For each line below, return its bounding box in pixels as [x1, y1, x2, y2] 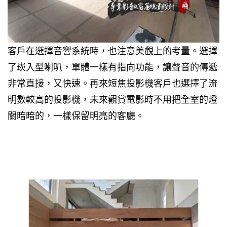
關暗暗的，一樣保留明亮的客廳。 [8, 109, 144, 121]
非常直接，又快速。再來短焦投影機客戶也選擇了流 [8, 77, 217, 89]
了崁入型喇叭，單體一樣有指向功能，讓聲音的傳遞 [8, 61, 217, 72]
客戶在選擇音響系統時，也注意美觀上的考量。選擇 [8, 45, 217, 56]
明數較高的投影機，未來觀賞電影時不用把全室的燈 [8, 93, 217, 105]
